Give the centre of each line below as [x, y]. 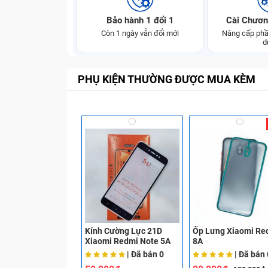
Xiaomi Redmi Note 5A [128, 241]
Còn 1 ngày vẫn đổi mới [140, 33]
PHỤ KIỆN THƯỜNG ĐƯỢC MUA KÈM [167, 79]
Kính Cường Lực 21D [124, 231]
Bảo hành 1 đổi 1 [140, 20]
